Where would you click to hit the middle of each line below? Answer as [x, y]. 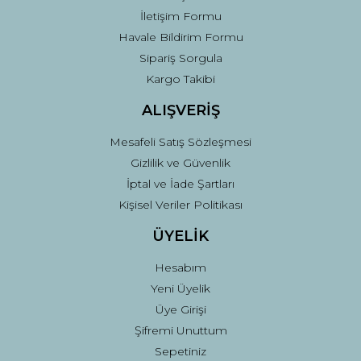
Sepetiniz [180, 351]
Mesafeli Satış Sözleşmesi [180, 142]
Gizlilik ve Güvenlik [180, 163]
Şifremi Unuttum [180, 330]
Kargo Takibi [180, 79]
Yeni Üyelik [180, 288]
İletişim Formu [180, 16]
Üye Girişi [180, 309]
